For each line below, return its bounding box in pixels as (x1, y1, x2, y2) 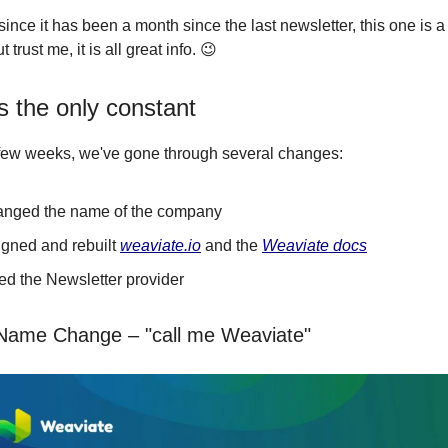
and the (201, 237, 262, 254)
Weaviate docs (262, 237, 367, 254)
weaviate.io (120, 237, 201, 254)
